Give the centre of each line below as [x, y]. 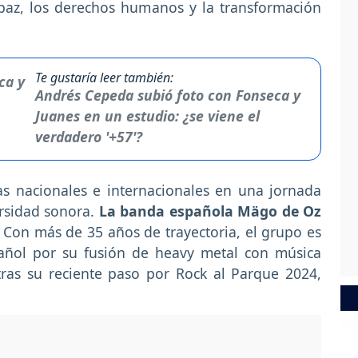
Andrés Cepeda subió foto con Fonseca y [168, 95]
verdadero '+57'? [89, 137]
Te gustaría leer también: [104, 78]
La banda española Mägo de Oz [210, 211]
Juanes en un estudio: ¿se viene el [147, 116]
